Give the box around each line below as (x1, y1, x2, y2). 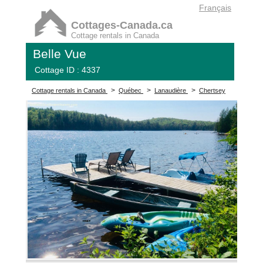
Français (199, 3, 231, 12)
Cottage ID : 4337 (35, 65, 100, 75)
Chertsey (199, 87, 225, 94)
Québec (119, 87, 141, 94)
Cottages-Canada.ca (71, 19, 173, 31)
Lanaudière (154, 87, 186, 94)
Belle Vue (33, 47, 86, 60)
